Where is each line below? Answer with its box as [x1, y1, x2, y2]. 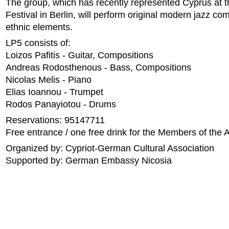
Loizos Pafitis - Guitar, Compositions [6, 50, 153, 60]
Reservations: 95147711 [6, 115, 105, 125]
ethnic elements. [6, 22, 73, 32]
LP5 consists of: [6, 38, 71, 48]
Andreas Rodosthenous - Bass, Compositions [6, 62, 191, 73]
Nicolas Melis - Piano [6, 75, 91, 85]
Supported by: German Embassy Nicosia [6, 155, 172, 166]
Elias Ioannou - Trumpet [6, 87, 103, 97]
